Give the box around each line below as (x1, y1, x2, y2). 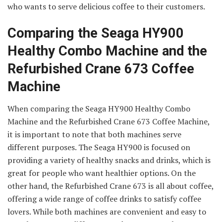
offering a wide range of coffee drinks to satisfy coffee (7, 193, 201, 205)
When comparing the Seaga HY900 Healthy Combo (7, 103, 190, 114)
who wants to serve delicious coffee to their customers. (7, 1, 205, 12)
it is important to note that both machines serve (7, 129, 181, 140)
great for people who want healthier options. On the (7, 167, 196, 179)
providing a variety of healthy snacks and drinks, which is (7, 155, 211, 166)
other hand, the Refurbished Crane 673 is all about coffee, (7, 180, 214, 192)
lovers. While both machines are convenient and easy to (7, 206, 206, 218)
